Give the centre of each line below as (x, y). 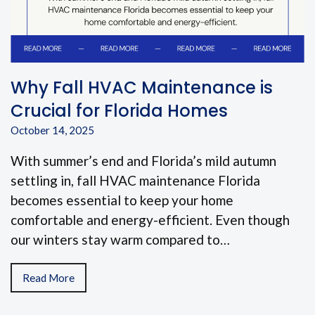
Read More (49, 278)
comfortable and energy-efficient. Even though (150, 220)
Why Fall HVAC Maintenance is (142, 88)
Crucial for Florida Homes (119, 111)
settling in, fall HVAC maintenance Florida (135, 181)
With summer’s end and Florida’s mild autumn (143, 161)
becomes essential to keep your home (122, 200)
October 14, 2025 (52, 130)
